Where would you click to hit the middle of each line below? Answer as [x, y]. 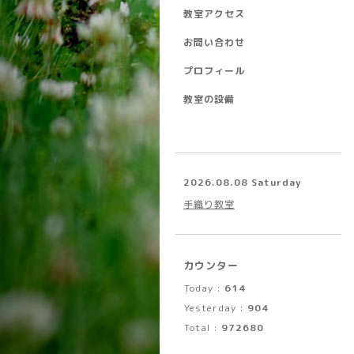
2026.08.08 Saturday [242, 182]
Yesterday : [216, 308]
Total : [203, 328]
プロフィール [214, 71]
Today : [204, 288]
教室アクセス [214, 14]
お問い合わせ [214, 42]
